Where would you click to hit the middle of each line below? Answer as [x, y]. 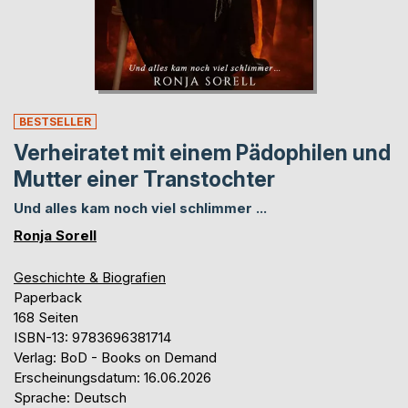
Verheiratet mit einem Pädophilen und [202, 153]
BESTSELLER [55, 121]
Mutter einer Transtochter [144, 179]
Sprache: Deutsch [70, 397]
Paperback [48, 297]
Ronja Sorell [55, 235]
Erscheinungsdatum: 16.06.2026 [112, 377]
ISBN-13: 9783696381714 [92, 337]
